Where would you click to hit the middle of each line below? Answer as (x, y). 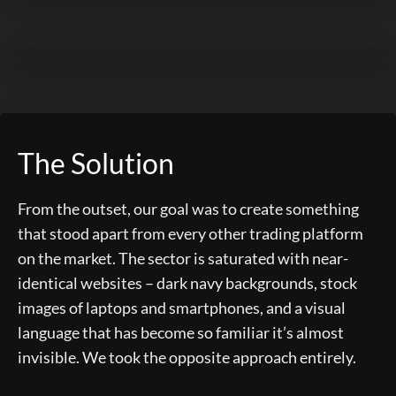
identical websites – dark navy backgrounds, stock (187, 282)
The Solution (96, 163)
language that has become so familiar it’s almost (181, 332)
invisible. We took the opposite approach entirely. (187, 357)
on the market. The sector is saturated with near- (183, 258)
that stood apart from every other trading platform (190, 233)
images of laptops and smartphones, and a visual (182, 307)
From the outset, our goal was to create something (188, 208)
